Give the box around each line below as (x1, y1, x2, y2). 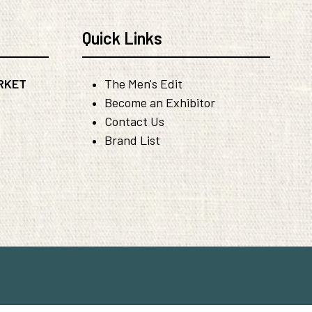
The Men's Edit (104, 76, 182, 92)
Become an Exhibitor (104, 95, 215, 111)
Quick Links (82, 28, 162, 49)
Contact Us (104, 114, 164, 130)
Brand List (104, 132, 160, 148)
